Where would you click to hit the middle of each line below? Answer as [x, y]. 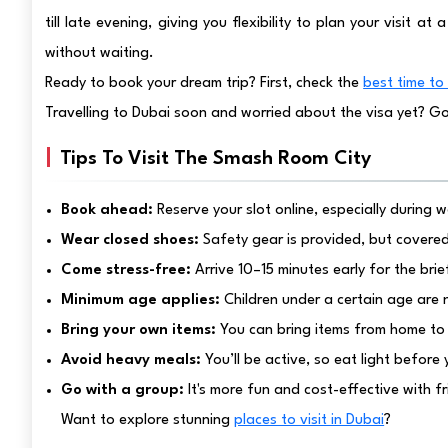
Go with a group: [125, 390]
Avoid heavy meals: [133, 360]
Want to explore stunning [148, 420]
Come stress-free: [126, 270]
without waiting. [100, 53]
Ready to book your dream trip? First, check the [204, 83]
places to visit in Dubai [309, 420]
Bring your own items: [141, 330]
